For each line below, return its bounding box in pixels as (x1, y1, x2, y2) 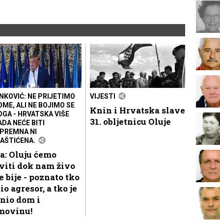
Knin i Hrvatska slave (90, 104, 185, 116)
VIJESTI (90, 92, 115, 100)
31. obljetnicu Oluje (90, 115, 171, 127)
